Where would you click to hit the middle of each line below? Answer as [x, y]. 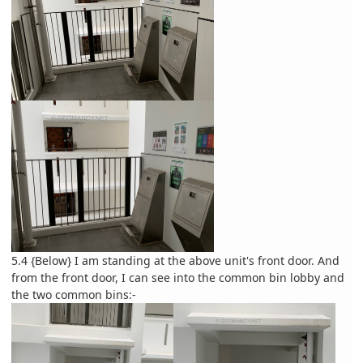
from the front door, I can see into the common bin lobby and [178, 278]
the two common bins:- [74, 295]
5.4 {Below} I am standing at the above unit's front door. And [175, 261]
